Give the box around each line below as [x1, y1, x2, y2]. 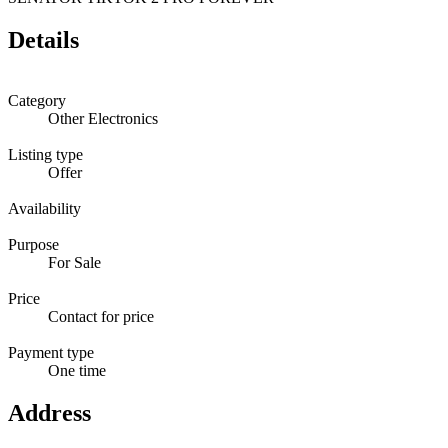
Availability [8, 199, 81, 217]
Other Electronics [48, 109, 158, 127]
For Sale [48, 253, 101, 271]
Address [8, 399, 91, 426]
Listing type [8, 145, 83, 163]
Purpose [8, 235, 59, 253]
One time [48, 361, 106, 379]
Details [8, 26, 79, 53]
